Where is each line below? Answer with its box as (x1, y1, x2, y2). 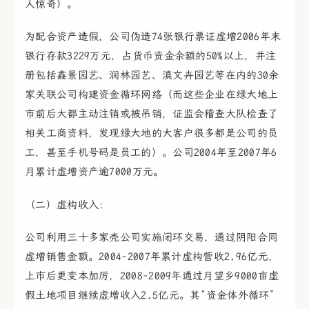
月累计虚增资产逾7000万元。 (25, 166, 164, 179)
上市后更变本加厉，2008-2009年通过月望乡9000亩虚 (25, 269, 279, 282)
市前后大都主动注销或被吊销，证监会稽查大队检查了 (25, 108, 279, 121)
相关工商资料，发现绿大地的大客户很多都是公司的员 (25, 127, 279, 140)
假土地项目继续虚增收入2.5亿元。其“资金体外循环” (25, 288, 275, 301)
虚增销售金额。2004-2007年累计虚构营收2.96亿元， (25, 250, 279, 263)
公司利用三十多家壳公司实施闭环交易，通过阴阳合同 (25, 230, 279, 243)
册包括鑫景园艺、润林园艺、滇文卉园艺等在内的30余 (25, 69, 279, 82)
